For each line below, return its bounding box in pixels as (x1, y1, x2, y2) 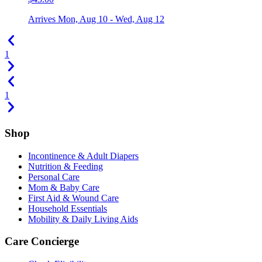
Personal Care (28, 171, 80, 182)
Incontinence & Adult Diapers (28, 150, 139, 161)
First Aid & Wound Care (28, 192, 119, 203)
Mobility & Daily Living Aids (28, 213, 138, 224)
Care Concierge (5, 235, 79, 248)
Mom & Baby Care (28, 182, 99, 192)
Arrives (28, 14, 58, 25)
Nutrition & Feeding (28, 161, 103, 171)
